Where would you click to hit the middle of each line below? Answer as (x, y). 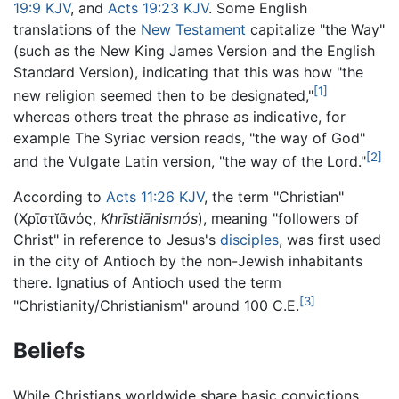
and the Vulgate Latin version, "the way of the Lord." (190, 162)
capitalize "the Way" (315, 29)
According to (60, 197)
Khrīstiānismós (149, 219)
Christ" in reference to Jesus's (117, 240)
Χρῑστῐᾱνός (56, 219)
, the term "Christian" (274, 197)
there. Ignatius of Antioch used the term (147, 283)
